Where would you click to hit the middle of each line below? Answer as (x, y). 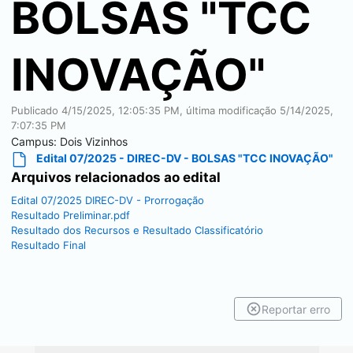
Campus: (35, 141)
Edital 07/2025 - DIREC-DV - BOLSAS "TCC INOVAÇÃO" (184, 158)
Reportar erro (296, 309)
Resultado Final (48, 245)
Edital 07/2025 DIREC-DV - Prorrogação (108, 200)
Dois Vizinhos (94, 141)
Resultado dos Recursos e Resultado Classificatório (137, 230)
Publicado (36, 110)
